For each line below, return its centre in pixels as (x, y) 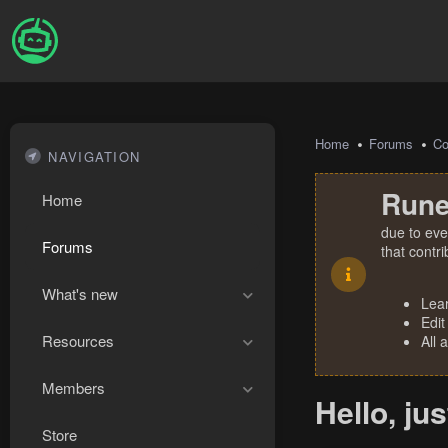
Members (73, 387)
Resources (78, 340)
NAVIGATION (94, 156)
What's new (80, 293)
